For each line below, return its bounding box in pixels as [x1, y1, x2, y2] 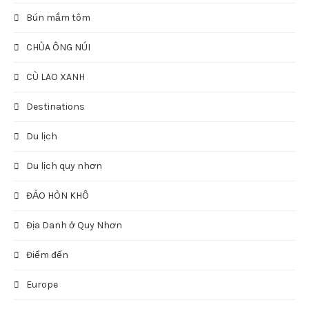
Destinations [26, 101, 85, 112]
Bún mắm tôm [26, 12, 90, 23]
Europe [26, 279, 58, 290]
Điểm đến [26, 249, 68, 261]
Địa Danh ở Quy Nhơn [26, 219, 122, 231]
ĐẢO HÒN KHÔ [26, 190, 89, 201]
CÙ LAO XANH [26, 71, 85, 83]
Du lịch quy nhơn [26, 160, 102, 172]
